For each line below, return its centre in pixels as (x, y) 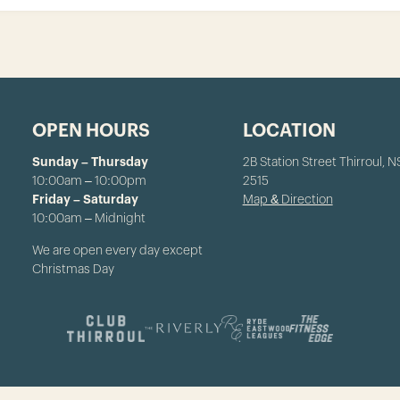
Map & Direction (287, 200)
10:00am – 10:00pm (90, 181)
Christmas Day (74, 269)
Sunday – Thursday (91, 162)
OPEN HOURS (92, 131)
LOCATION (289, 131)
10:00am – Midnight (89, 218)
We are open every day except (118, 250)
